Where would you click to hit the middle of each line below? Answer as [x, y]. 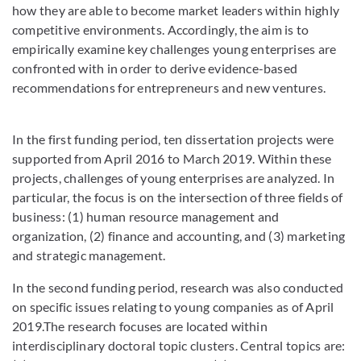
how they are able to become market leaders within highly [176, 10]
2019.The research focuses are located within [140, 326]
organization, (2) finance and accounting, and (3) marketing [179, 236]
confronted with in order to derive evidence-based [155, 68]
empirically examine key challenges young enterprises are [174, 49]
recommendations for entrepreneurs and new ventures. [169, 87]
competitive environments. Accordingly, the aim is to [161, 29]
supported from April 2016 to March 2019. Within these [172, 158]
